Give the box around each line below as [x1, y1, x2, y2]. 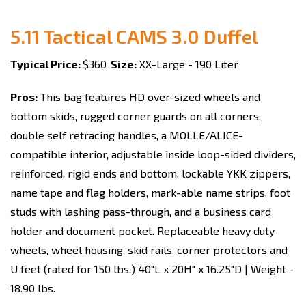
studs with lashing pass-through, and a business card [10, 205, 271, 218]
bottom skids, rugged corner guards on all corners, [10, 109, 261, 122]
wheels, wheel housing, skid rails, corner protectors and [10, 243, 288, 256]
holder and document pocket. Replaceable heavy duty [10, 224, 275, 237]
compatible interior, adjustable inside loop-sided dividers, [10, 148, 296, 161]
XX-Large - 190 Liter [137, 57, 238, 70]
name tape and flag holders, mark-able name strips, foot [10, 186, 290, 199]
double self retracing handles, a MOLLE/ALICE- [10, 128, 243, 141]
